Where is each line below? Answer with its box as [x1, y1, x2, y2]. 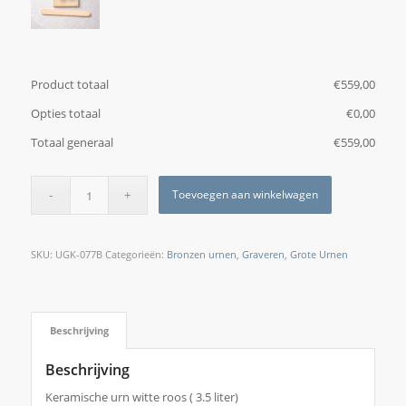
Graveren [241, 246, 285, 261]
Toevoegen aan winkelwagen [172, 186, 319, 202]
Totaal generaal [30, 133, 113, 150]
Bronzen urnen [166, 246, 237, 261]
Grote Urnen [289, 246, 348, 261]
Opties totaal [30, 104, 101, 121]
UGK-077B [54, 246, 102, 261]
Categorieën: [104, 246, 167, 261]
